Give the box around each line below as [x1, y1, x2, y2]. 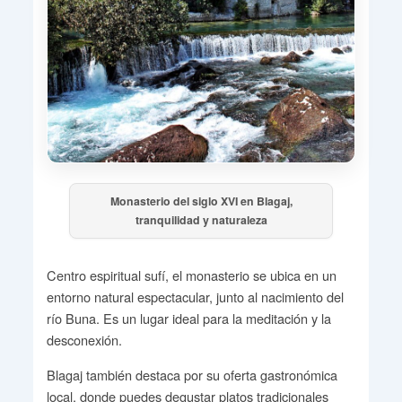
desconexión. [46, 330, 122, 350]
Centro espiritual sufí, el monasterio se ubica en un [46, 266, 336, 285]
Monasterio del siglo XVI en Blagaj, [109, 193, 293, 210]
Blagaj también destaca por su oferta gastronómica [46, 365, 337, 385]
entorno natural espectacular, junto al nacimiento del [46, 287, 344, 307]
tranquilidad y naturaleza [135, 212, 267, 229]
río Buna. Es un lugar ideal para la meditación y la [46, 309, 331, 328]
